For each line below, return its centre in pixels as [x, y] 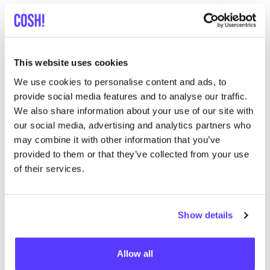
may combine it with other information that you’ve [117, 139]
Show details [206, 215]
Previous [243, 253]
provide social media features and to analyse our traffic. [131, 96]
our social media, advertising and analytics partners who [132, 125]
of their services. [49, 168]
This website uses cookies [71, 63]
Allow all [135, 253]
